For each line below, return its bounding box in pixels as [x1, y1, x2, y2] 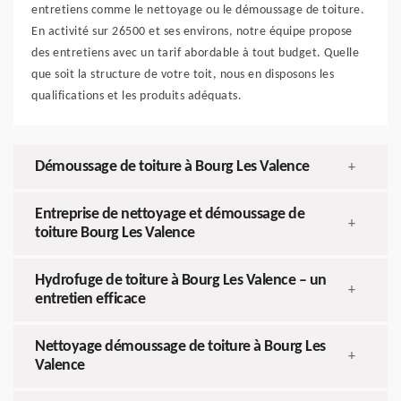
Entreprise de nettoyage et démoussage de [35, 206, 304, 224]
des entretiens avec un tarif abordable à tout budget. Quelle [31, 47, 359, 61]
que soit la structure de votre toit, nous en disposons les [31, 68, 334, 82]
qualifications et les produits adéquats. [31, 90, 242, 104]
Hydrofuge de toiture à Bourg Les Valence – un [35, 272, 327, 290]
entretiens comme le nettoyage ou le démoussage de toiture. [31, 4, 364, 18]
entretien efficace [35, 291, 145, 309]
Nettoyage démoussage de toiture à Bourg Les [35, 338, 326, 356]
